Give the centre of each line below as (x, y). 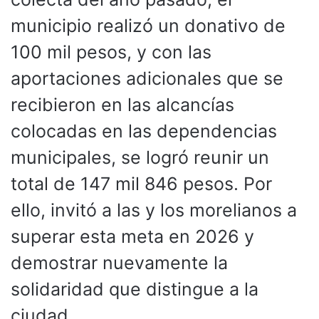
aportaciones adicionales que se (147, 78)
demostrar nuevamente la (119, 262)
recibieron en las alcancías (122, 104)
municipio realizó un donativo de (148, 25)
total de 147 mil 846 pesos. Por (141, 183)
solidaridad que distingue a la (135, 289)
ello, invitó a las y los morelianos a (154, 210)
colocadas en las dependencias (144, 131)
